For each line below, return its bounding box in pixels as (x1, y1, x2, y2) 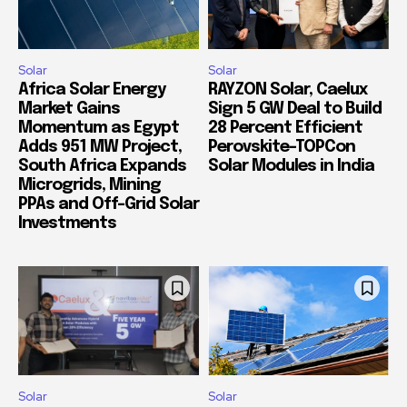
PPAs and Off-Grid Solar (18, 196, 199, 213)
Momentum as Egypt (18, 120, 179, 137)
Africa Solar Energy (18, 82, 165, 99)
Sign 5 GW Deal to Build (208, 101, 382, 118)
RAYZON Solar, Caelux (208, 82, 368, 99)
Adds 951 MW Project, (18, 139, 182, 156)
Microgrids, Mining (18, 177, 161, 194)
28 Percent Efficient (208, 120, 362, 137)
